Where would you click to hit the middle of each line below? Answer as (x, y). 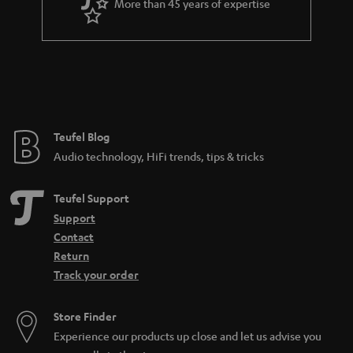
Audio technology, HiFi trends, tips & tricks (159, 156)
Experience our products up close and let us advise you (188, 335)
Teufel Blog (82, 136)
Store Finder (85, 316)
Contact (74, 236)
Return (71, 255)
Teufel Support (91, 198)
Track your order (96, 274)
